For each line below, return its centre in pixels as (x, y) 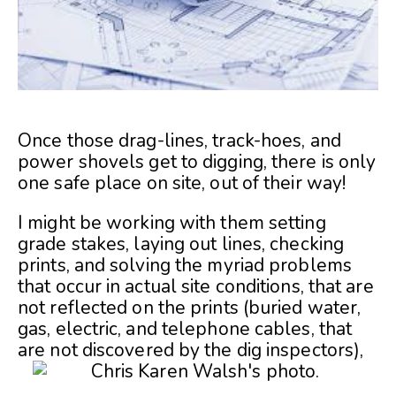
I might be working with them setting (172, 222)
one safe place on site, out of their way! (182, 183)
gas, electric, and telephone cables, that (185, 328)
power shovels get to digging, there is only (197, 161)
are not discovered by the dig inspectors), (191, 350)
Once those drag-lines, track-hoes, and (179, 140)
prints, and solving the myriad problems (185, 265)
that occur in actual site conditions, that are (196, 286)
